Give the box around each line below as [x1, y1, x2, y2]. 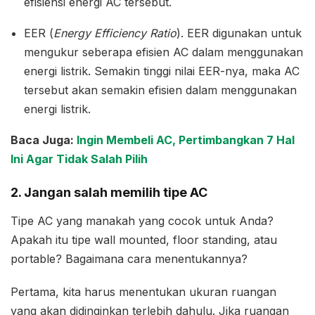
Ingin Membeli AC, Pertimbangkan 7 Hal [77, 133, 295, 148]
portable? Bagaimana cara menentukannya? [11, 251, 247, 266]
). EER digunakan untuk [176, 26, 302, 41]
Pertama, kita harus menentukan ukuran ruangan [11, 284, 276, 299]
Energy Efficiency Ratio [53, 26, 177, 41]
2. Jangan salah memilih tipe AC [11, 185, 207, 200]
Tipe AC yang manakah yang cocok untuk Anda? [11, 213, 274, 228]
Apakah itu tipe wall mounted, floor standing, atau [11, 232, 277, 247]
